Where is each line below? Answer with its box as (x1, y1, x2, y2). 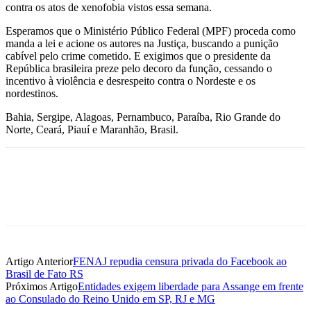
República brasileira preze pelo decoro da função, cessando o (6, 62, 272, 74)
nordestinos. (6, 87, 58, 99)
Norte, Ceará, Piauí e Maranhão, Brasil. (6, 123, 178, 135)
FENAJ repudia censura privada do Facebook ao (73, 255, 287, 267)
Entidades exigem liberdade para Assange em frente (78, 280, 303, 292)
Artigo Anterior (6, 255, 73, 267)
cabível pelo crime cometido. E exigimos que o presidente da (6, 49, 271, 62)
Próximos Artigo (6, 280, 78, 292)
